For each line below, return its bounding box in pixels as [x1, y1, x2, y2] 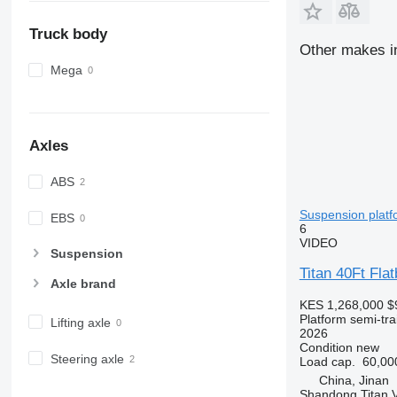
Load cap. [299, 354, 355, 369]
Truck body [28, 25, 107, 43]
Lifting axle [50, 315, 111, 330]
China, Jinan [318, 372, 389, 387]
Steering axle [50, 351, 124, 366]
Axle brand [50, 276, 116, 291]
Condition [299, 339, 353, 354]
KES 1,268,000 [299, 297, 384, 312]
